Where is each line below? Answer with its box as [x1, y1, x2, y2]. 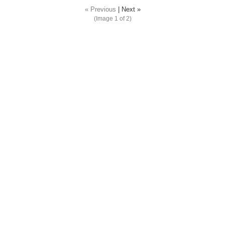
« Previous [84, 6, 116, 13]
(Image [93, 15, 115, 22]
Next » [121, 6, 141, 13]
